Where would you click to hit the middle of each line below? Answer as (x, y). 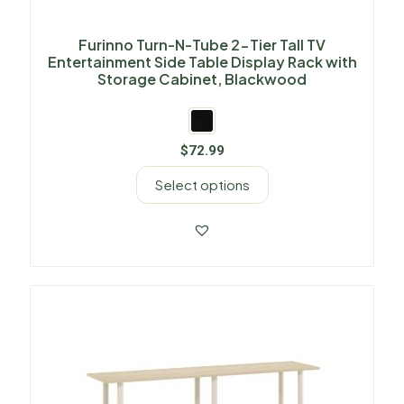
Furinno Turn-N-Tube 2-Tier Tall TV (202, 44)
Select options (202, 184)
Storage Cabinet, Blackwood (202, 78)
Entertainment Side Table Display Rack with (202, 61)
